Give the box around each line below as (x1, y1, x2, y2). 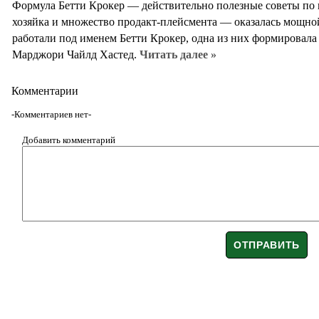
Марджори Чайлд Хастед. (12, 48, 140, 61)
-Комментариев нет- (11, 109, 91, 120)
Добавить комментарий (22, 135, 115, 146)
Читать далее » (140, 48, 216, 61)
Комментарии (11, 85, 78, 98)
